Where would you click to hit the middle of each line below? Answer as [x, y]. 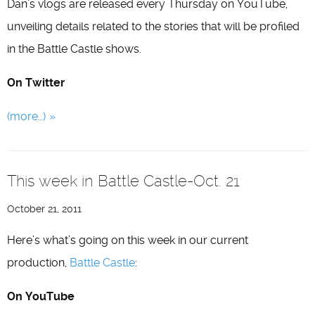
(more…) [26, 116]
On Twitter [36, 83]
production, [38, 263]
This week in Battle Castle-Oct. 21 [123, 181]
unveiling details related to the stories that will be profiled [153, 26]
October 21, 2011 [44, 209]
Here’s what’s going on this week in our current [128, 240]
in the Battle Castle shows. [74, 49]
